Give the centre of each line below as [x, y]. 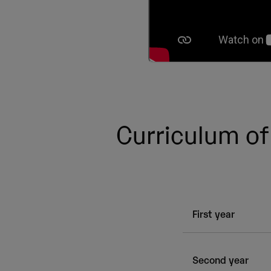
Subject [246, 248]
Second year [220, 259]
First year [214, 214]
